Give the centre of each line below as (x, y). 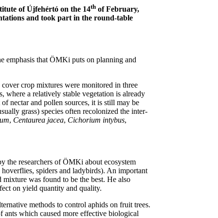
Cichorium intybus (96, 120)
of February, (117, 9)
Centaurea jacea (38, 120)
